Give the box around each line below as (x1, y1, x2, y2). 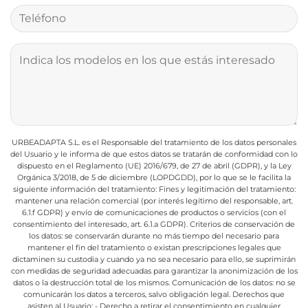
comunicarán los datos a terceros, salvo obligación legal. (23, 289, 230, 299)
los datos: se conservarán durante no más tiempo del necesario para (29, 230, 279, 241)
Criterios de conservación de (188, 219, 295, 229)
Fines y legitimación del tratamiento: (156, 184, 296, 194)
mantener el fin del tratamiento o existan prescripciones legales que (27, 242, 281, 252)
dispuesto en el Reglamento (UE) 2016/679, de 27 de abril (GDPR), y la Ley (16, 160, 291, 170)
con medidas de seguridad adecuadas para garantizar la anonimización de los (10, 265, 298, 276)
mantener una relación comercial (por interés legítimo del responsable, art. (15, 195, 293, 206)
